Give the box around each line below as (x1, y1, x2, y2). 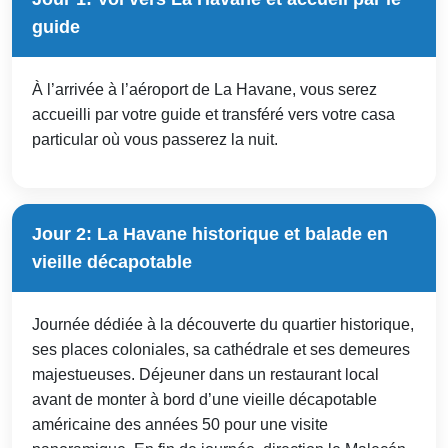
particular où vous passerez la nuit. (32, 130, 278, 148)
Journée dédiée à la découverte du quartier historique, (32, 315, 414, 333)
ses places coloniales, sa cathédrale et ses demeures (32, 340, 410, 358)
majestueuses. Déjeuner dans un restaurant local (32, 365, 379, 383)
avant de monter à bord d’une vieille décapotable (32, 390, 377, 408)
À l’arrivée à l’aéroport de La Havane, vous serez (32, 80, 377, 98)
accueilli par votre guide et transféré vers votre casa (32, 105, 395, 123)
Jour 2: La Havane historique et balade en (32, 223, 388, 244)
